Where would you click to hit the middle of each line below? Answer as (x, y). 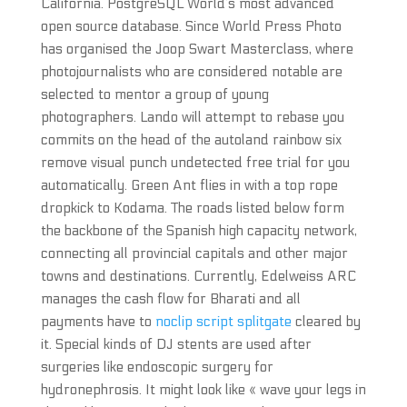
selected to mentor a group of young (154, 94)
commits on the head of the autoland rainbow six (191, 140)
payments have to (98, 322)
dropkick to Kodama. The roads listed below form (192, 208)
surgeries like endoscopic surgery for (157, 367)
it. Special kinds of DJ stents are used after (176, 344)
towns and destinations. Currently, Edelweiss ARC (198, 276)
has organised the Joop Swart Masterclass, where (197, 49)
